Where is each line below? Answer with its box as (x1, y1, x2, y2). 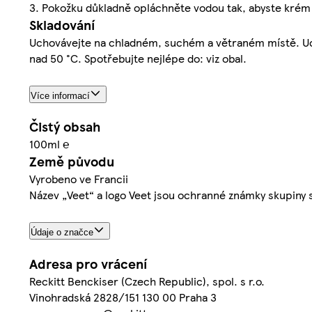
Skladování (29, 15, 95, 34)
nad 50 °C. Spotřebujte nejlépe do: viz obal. (29, 49, 247, 66)
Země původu (29, 152, 114, 171)
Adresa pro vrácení (29, 254, 147, 274)
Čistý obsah (29, 117, 100, 136)
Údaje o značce (31, 227, 93, 238)
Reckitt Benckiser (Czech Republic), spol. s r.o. (29, 273, 265, 290)
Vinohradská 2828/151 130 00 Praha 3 (29, 289, 217, 306)
